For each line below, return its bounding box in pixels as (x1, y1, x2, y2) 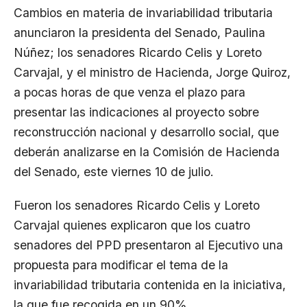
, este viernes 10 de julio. (77, 164, 214, 179)
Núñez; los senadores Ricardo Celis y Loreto (14, 45, 262, 60)
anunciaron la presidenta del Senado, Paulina (14, 25, 265, 40)
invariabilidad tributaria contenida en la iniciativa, (14, 277, 286, 292)
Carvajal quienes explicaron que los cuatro (14, 217, 250, 232)
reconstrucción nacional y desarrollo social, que (14, 124, 279, 139)
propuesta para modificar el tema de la (14, 257, 228, 272)
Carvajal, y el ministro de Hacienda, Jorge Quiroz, (14, 64, 291, 79)
